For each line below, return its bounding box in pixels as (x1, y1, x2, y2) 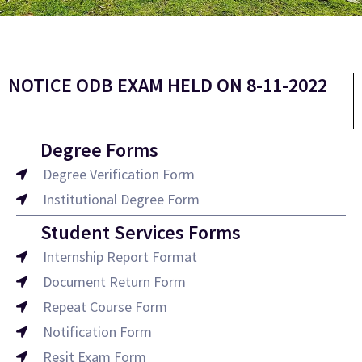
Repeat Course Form (42, 297, 167, 316)
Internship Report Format (42, 247, 197, 266)
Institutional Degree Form (42, 190, 200, 208)
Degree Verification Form (42, 165, 195, 183)
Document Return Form (42, 272, 186, 291)
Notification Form (42, 322, 152, 341)
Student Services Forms (40, 220, 241, 245)
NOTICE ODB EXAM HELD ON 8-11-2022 (8, 73, 327, 98)
